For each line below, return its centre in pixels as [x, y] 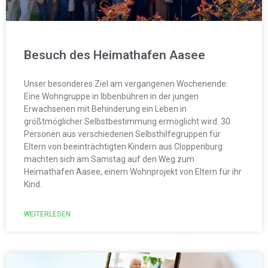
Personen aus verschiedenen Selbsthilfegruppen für [122, 134]
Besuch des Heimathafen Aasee [115, 55]
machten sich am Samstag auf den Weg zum [109, 159]
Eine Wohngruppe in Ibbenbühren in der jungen [111, 96]
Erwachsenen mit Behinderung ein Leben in [105, 109]
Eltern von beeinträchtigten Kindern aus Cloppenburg [123, 146]
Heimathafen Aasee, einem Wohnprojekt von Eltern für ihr [133, 171]
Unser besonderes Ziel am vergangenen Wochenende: [126, 83]
